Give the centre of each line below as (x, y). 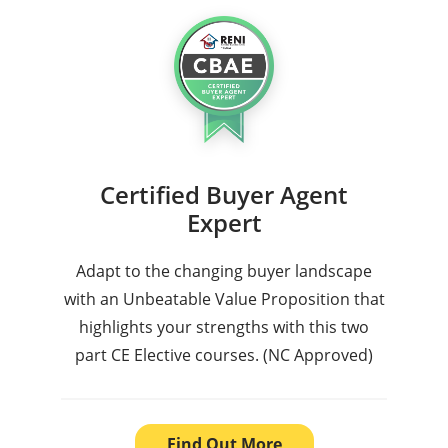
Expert (224, 222)
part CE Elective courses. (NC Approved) (224, 354)
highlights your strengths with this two (224, 326)
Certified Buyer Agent (224, 194)
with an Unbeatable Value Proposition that (224, 298)
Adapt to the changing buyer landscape (224, 270)
